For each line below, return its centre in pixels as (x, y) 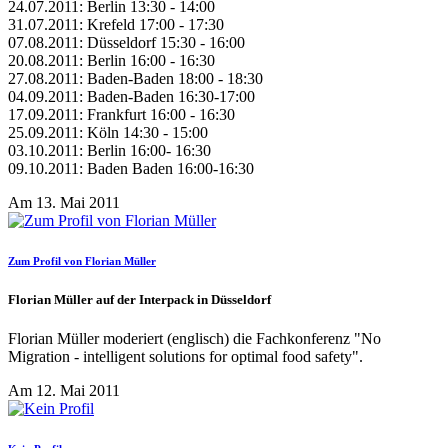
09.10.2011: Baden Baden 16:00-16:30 (131, 169)
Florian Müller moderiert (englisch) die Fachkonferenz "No (194, 339)
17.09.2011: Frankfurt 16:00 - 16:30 (121, 115)
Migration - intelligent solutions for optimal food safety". (185, 357)
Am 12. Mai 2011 (64, 391)
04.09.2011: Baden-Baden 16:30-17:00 (131, 97)
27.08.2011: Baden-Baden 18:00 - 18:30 (135, 79)
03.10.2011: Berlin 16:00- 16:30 (109, 151)
